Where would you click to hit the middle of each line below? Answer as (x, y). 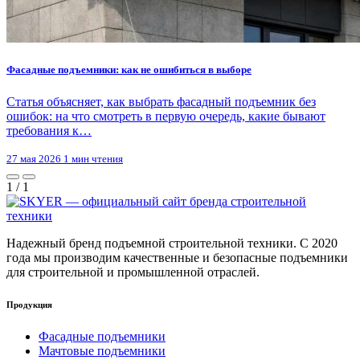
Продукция (29, 304)
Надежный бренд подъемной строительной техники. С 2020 (172, 243)
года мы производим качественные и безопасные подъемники (177, 257)
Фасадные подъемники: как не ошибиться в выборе (129, 70)
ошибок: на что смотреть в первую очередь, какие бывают (166, 116)
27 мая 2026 (35, 158)
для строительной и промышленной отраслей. (133, 272)
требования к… (49, 130)
